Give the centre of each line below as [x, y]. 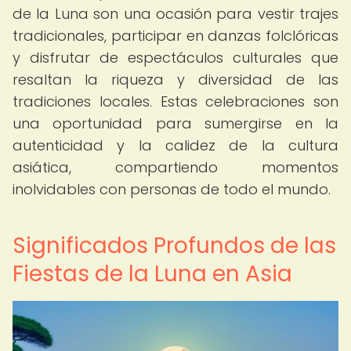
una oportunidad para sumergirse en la [175, 123]
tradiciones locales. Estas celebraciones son [175, 101]
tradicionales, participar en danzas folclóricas [175, 36]
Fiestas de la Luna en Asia [152, 274]
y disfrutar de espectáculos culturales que [175, 58]
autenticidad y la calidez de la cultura [175, 145]
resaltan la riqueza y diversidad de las [175, 80]
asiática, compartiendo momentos [175, 167]
